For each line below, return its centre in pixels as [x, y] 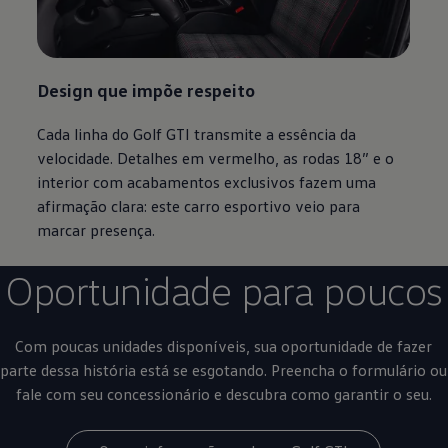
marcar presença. [96, 229]
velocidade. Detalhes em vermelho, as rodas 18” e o [216, 157]
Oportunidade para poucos [224, 289]
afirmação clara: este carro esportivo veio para [199, 205]
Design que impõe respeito [146, 89]
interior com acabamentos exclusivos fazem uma [207, 181]
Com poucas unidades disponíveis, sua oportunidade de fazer [224, 345]
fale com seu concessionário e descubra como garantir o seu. [223, 393]
